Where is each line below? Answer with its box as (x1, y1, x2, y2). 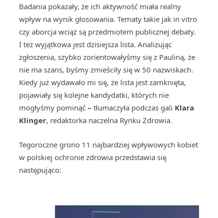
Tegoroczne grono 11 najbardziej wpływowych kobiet (19, 140, 198, 149)
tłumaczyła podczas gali (91, 103, 175, 112)
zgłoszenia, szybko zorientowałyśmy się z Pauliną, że (19, 52, 195, 62)
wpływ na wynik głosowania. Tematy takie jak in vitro (19, 14, 197, 24)
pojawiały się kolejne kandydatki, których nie (19, 90, 169, 100)
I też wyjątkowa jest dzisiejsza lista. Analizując (19, 39, 172, 49)
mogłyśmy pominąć (19, 103, 88, 112)
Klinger (19, 115, 46, 125)
